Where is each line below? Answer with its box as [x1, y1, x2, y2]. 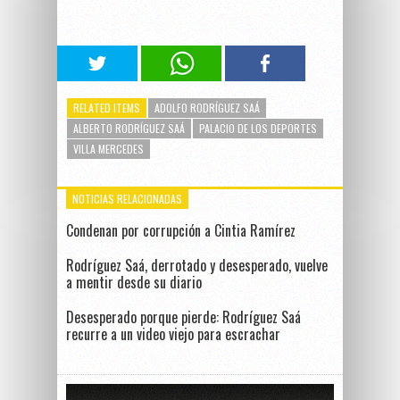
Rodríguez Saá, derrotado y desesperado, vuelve [66, 254, 328, 276]
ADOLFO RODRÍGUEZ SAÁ [154, 100, 260, 115]
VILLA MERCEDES [73, 141, 144, 156]
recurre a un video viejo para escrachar [66, 323, 280, 345]
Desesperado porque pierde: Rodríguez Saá [66, 306, 301, 328]
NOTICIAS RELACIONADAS [72, 191, 182, 206]
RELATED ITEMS [73, 100, 140, 115]
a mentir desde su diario [66, 271, 202, 293]
